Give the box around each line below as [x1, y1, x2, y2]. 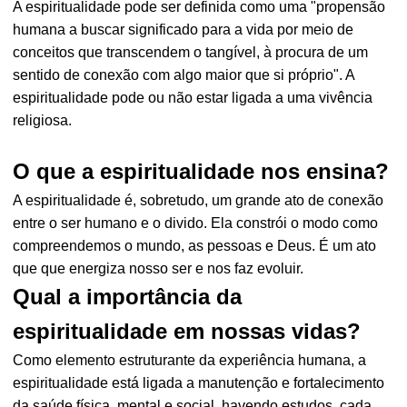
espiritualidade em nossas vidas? [13, 319, 362, 343]
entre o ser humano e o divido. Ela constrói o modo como [13, 215, 379, 231]
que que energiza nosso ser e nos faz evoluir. [13, 261, 304, 276]
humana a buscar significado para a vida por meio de [13, 22, 354, 37]
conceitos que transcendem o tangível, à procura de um [13, 45, 369, 60]
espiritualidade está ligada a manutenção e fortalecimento [13, 375, 385, 391]
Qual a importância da [13, 284, 243, 309]
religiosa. [13, 113, 73, 128]
